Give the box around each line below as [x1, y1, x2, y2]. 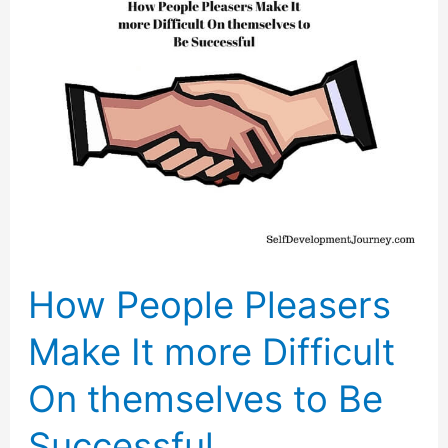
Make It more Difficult [28, 329, 396, 374]
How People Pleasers [28, 282, 392, 327]
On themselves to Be [28, 376, 384, 421]
